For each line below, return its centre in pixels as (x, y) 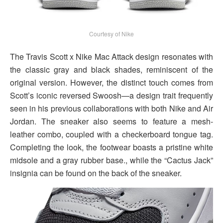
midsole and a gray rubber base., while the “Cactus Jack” (111, 160)
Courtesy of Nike (111, 33)
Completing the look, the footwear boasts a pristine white (111, 147)
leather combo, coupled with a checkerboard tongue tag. (111, 134)
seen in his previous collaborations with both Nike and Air (111, 108)
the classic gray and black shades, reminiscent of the (111, 69)
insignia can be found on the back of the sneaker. (96, 173)
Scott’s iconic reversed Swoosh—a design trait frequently (111, 95)
